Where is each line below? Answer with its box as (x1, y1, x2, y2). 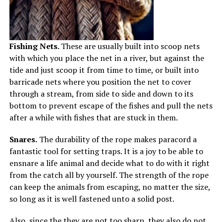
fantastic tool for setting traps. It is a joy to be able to (9, 146, 203, 157)
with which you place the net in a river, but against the (9, 53, 204, 64)
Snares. (9, 134, 37, 145)
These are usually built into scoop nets (60, 41, 200, 52)
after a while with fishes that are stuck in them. (9, 112, 178, 123)
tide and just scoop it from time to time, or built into (9, 64, 199, 76)
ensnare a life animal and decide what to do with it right (9, 158, 210, 169)
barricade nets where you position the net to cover (9, 76, 191, 88)
